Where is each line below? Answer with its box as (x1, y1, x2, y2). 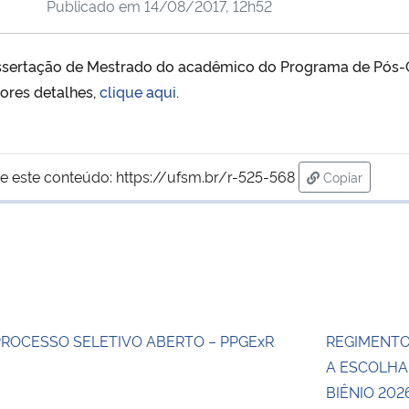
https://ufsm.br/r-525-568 (115, 165, 295, 186)
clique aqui (100, 80, 176, 101)
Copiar (322, 167, 362, 185)
